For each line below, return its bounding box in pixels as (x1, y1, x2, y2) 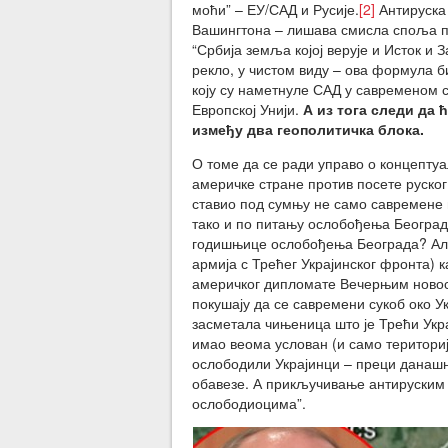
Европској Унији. (192, 99, 303, 119)
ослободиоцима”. (192, 393, 306, 413)
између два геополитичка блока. (192, 119, 424, 139)
